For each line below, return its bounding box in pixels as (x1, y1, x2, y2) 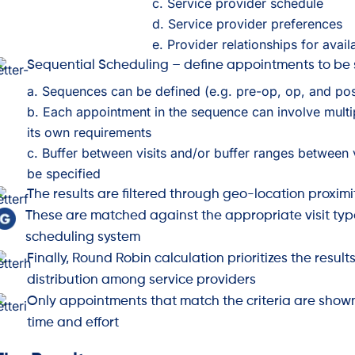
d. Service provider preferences (152, 15, 343, 32)
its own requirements (27, 124, 151, 140)
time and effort (27, 315, 119, 330)
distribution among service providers (27, 273, 256, 287)
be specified (27, 165, 101, 181)
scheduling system (25, 230, 141, 244)
